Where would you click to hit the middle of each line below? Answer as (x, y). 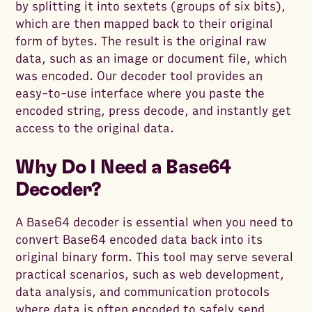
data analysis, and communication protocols (143, 292)
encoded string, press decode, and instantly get (154, 111)
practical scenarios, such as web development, (150, 275)
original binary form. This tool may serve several (155, 258)
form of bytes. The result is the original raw (141, 42)
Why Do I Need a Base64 (123, 168)
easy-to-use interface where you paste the (140, 94)
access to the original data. (95, 129)
